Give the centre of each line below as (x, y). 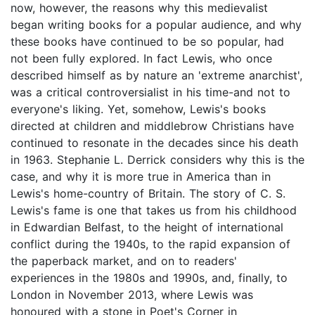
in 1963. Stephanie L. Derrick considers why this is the (157, 160)
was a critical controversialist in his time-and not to (150, 92)
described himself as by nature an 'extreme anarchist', (156, 76)
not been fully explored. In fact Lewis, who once (141, 59)
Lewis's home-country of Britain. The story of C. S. (148, 194)
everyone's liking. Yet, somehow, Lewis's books (138, 109)
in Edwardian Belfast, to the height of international (147, 227)
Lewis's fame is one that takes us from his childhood (154, 211)
